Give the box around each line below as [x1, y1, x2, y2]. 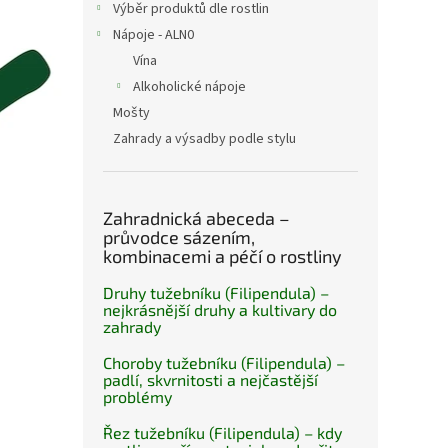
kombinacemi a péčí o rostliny [103, 245, 342, 268]
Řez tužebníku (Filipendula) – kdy [103, 423, 342, 443]
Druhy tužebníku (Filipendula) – [103, 283, 329, 303]
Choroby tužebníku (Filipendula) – [103, 353, 345, 373]
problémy [103, 387, 172, 407]
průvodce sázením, [103, 226, 255, 249]
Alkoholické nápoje [133, 77, 246, 98]
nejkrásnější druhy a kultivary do [103, 300, 337, 320]
